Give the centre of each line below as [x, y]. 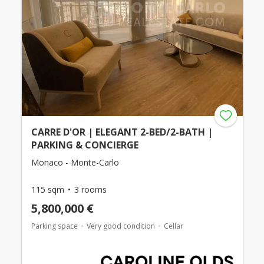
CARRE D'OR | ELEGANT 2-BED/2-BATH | [122, 132]
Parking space [54, 226]
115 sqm [47, 189]
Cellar [173, 226]
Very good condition [121, 226]
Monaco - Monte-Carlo [75, 162]
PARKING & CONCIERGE [85, 145]
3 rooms [90, 189]
